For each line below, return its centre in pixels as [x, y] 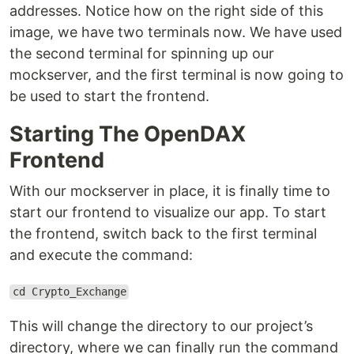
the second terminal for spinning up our [142, 54]
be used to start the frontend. [109, 96]
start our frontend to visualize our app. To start [168, 213]
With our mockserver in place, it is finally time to [170, 191]
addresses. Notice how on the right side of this [166, 11]
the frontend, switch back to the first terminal [163, 234]
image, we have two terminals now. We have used [176, 32]
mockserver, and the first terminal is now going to [177, 75]
